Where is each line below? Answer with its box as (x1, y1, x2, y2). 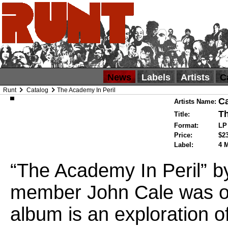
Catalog (26, 87, 48, 94)
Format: (174, 122, 199, 129)
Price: (174, 131, 193, 139)
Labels (141, 72, 170, 82)
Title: (174, 110, 190, 118)
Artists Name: (174, 98, 217, 105)
